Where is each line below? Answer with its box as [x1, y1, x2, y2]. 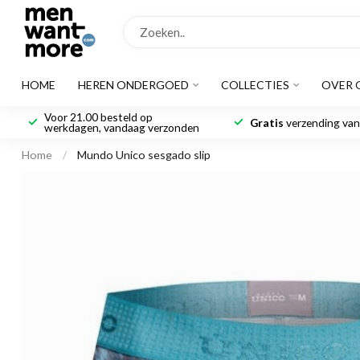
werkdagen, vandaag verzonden [44, 121, 199, 134]
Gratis [249, 115, 284, 129]
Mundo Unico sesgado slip [77, 148, 211, 162]
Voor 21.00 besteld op [44, 110, 153, 124]
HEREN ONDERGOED [78, 78, 189, 92]
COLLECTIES [221, 78, 289, 92]
